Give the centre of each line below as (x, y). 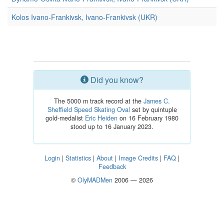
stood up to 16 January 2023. (112, 126)
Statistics (78, 158)
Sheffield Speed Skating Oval (88, 109)
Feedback (112, 166)
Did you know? (116, 80)
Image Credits (138, 158)
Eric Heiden (101, 118)
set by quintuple (153, 109)
